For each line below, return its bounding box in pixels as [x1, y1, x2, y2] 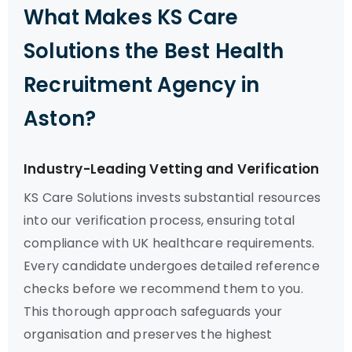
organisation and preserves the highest [24, 325, 273, 343]
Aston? [24, 104, 97, 133]
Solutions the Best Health [24, 37, 284, 65]
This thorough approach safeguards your [24, 302, 283, 321]
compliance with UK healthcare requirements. [24, 234, 315, 252]
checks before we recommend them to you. [24, 280, 303, 298]
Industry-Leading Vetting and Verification [24, 159, 320, 178]
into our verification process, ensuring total [24, 211, 295, 229]
